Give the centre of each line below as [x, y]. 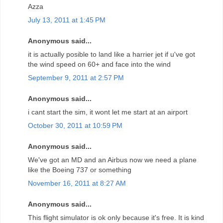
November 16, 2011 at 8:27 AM [77, 183]
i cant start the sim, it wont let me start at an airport [108, 112]
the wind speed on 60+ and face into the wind [99, 64]
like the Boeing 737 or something [80, 169]
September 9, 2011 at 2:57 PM [76, 78]
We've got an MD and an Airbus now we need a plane [112, 160]
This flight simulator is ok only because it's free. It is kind [116, 217]
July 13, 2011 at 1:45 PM [67, 20]
